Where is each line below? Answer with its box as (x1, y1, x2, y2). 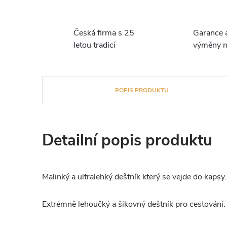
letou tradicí (73, 40, 116, 51)
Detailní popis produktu (42, 130, 212, 151)
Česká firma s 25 (73, 27, 134, 39)
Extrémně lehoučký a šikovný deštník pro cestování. (42, 199, 225, 210)
